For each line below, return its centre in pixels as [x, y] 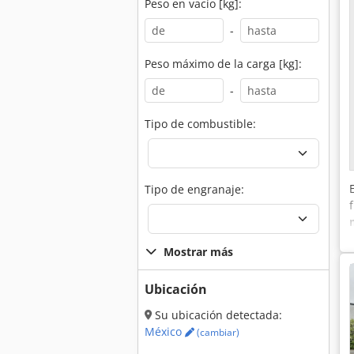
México [165, 331]
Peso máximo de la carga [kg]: [223, 64]
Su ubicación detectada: [217, 315]
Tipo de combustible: [200, 124]
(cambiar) [217, 332]
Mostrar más [198, 252]
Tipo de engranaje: [194, 189]
